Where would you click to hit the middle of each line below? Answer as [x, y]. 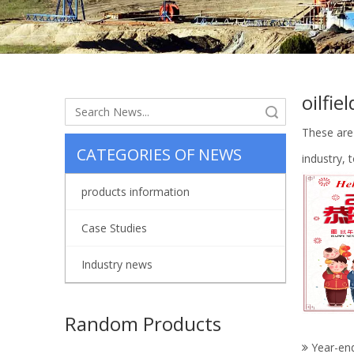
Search [233, 112]
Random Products [143, 324]
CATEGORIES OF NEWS [159, 154]
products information [136, 192]
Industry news [117, 264]
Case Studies [114, 228]
